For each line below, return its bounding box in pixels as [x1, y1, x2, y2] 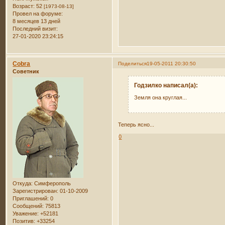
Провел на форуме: [13, 10, 63, 17]
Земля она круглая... [134, 94, 187, 100]
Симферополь [33, 180, 71, 186]
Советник [13, 68, 40, 74]
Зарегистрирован [13, 187, 57, 194]
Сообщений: [13, 202, 44, 209]
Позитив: [13, 217, 36, 224]
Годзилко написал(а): [134, 82, 198, 89]
